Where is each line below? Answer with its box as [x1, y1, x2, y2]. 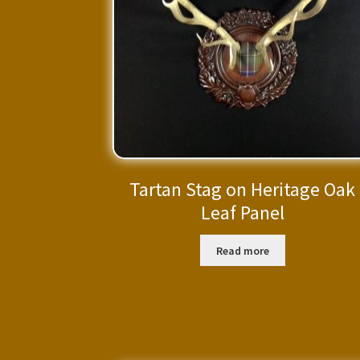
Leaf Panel [200, 200, 284, 226]
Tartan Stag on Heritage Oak [129, 177, 356, 202]
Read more [215, 243, 269, 258]
